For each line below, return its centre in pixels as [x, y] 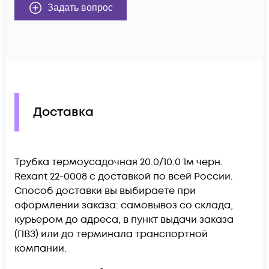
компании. [41, 248]
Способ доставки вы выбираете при [105, 191]
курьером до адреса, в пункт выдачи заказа [124, 219]
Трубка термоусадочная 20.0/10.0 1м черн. [119, 162]
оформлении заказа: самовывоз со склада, [124, 205]
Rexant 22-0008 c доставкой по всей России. [124, 176]
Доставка [63, 113]
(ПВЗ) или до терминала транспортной [111, 234]
